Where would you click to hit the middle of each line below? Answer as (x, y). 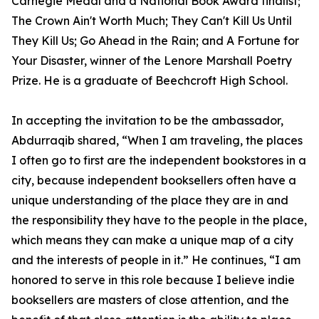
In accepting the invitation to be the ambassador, (147, 121)
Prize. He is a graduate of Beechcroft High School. (150, 81)
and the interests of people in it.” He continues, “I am (156, 260)
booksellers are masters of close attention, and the (150, 300)
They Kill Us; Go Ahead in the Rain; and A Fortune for (155, 41)
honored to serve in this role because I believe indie (153, 280)
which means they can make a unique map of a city (152, 240)
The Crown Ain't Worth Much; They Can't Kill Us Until (152, 21)
